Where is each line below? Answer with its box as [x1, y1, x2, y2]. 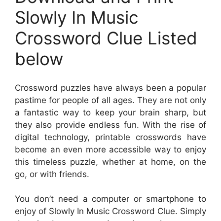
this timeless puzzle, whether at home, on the [15, 156, 206, 167]
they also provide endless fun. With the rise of [15, 119, 206, 130]
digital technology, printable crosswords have [15, 132, 206, 142]
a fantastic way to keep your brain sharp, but [15, 107, 206, 117]
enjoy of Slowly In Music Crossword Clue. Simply [15, 206, 206, 217]
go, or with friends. [15, 169, 89, 179]
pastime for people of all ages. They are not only [15, 95, 206, 105]
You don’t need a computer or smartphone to [15, 194, 206, 204]
